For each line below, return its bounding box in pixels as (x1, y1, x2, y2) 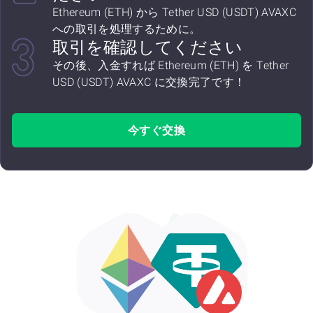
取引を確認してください (52, 38, 243, 57)
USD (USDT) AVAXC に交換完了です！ (52, 75, 246, 89)
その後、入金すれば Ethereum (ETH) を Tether (52, 59, 289, 72)
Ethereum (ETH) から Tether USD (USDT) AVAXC (52, 6, 296, 19)
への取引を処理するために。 (52, 22, 201, 36)
